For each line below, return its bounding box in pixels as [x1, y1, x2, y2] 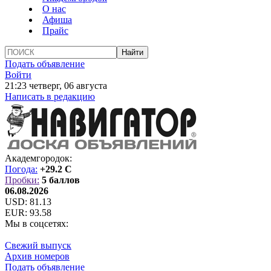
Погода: [5, 164, 38, 174]
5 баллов [42, 175, 80, 185]
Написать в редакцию [5, 91, 95, 102]
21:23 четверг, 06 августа [5, 80, 107, 91]
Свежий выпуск [5, 240, 71, 250]
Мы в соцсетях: [5, 218, 68, 229]
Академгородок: [5, 153, 72, 163]
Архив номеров [5, 251, 70, 261]
